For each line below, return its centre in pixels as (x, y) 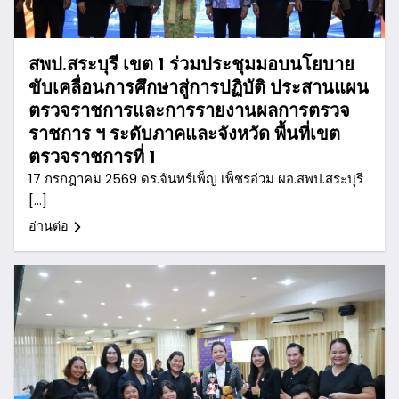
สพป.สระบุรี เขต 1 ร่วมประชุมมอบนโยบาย (191, 65)
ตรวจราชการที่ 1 (92, 157)
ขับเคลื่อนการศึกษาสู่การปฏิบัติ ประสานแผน (199, 88)
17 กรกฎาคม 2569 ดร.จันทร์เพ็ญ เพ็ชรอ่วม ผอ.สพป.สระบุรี (196, 179)
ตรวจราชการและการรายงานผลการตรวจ (189, 111)
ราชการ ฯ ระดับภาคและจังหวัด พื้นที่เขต (184, 134)
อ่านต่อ (49, 227)
